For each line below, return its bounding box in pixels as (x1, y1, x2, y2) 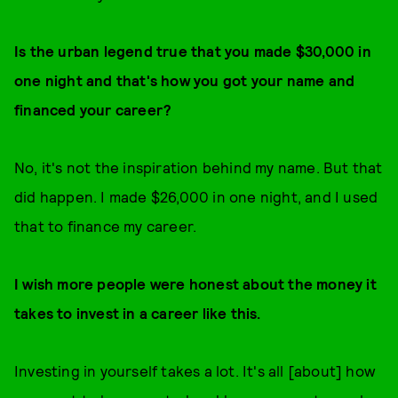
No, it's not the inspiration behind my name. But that (14, 158, 383, 176)
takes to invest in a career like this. (14, 304, 261, 322)
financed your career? (14, 100, 172, 118)
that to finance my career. (14, 217, 197, 235)
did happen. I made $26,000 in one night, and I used (14, 187, 378, 205)
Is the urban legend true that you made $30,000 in (14, 42, 371, 60)
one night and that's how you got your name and (14, 71, 355, 89)
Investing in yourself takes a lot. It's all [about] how (14, 362, 376, 379)
